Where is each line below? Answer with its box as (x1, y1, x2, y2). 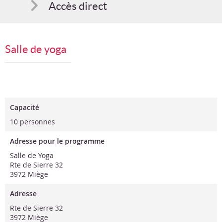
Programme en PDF (49, 101, 141, 113)
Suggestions (49, 51, 106, 62)
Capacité (10, 103, 39, 112)
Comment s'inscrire (49, 25, 142, 37)
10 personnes (10, 117, 55, 126)
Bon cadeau (49, 76, 103, 88)
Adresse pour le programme (10, 136, 105, 146)
